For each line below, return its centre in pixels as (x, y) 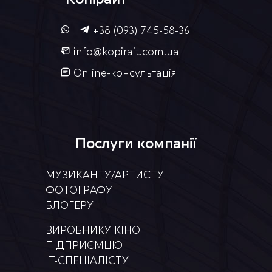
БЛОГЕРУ (70, 205)
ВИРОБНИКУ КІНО (93, 230)
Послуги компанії (136, 143)
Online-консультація (125, 73)
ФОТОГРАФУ (79, 190)
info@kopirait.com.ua (126, 52)
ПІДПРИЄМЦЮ (84, 245)
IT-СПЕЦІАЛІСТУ (87, 260)
